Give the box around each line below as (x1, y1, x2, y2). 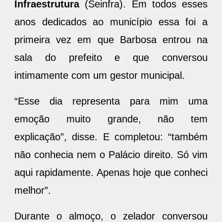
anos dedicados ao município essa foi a (14, 16, 208, 27)
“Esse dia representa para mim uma (14, 95, 208, 107)
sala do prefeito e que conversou (14, 52, 208, 63)
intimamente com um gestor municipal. (14, 69, 188, 81)
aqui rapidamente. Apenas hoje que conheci (14, 166, 208, 178)
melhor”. (14, 184, 54, 196)
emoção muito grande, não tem (14, 113, 208, 124)
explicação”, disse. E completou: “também (14, 131, 208, 142)
